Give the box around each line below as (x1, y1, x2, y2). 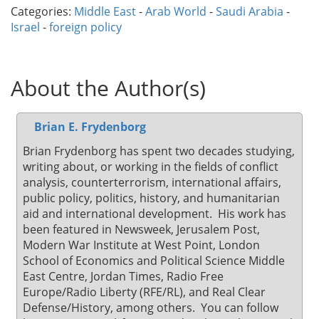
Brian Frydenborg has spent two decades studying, (23, 143, 295, 159)
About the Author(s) (11, 73, 206, 103)
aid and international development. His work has (23, 206, 286, 222)
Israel (11, 19, 40, 36)
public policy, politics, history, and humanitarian (23, 190, 280, 206)
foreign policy (49, 19, 122, 36)
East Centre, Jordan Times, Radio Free (23, 268, 224, 285)
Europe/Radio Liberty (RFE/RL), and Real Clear (23, 284, 266, 300)
